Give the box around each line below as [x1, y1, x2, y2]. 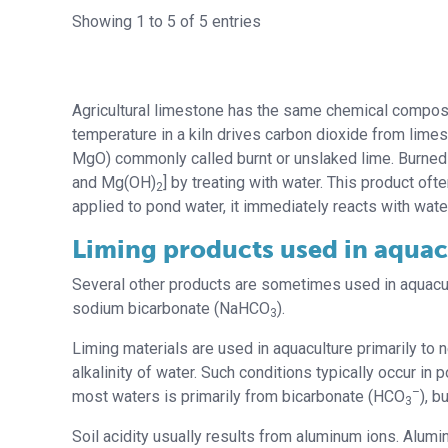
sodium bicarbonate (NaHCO [72, 299, 270, 319]
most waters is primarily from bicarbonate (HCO [72, 387, 405, 407]
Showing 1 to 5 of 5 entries [72, 12, 261, 32]
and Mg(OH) [72, 173, 156, 193]
